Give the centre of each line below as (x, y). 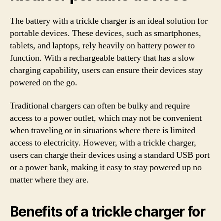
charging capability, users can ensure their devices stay (106, 70)
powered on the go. (44, 82)
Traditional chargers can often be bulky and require (100, 106)
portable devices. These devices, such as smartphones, (106, 33)
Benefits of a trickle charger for (108, 212)
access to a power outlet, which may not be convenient (106, 118)
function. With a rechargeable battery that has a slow (102, 58)
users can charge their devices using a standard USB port (110, 155)
